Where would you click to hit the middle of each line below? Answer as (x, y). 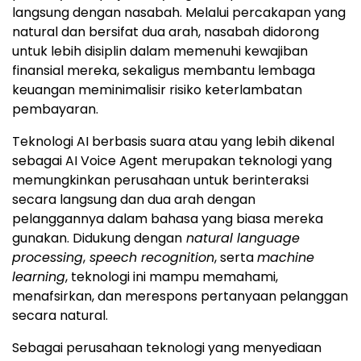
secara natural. (60, 315)
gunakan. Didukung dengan (97, 238)
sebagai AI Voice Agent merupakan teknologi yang (172, 160)
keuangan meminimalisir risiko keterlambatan (157, 89)
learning (39, 276)
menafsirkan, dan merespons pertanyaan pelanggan (180, 296)
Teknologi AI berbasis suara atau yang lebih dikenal (173, 141)
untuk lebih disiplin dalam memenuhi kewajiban (160, 51)
